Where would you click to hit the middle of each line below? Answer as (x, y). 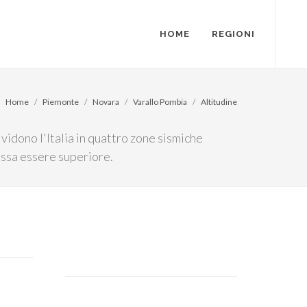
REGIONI (233, 34)
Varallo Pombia (160, 102)
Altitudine (219, 102)
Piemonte (61, 102)
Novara (106, 102)
